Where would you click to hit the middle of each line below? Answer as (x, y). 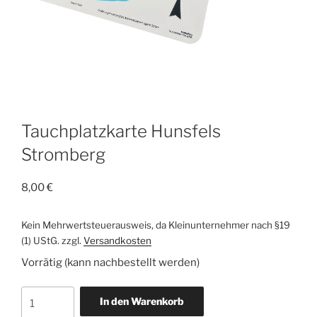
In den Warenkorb (142, 301)
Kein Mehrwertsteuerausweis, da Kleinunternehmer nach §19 (156, 225)
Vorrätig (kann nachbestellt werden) (110, 262)
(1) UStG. (40, 240)
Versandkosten (117, 240)
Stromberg (63, 154)
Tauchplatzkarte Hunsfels (121, 131)
